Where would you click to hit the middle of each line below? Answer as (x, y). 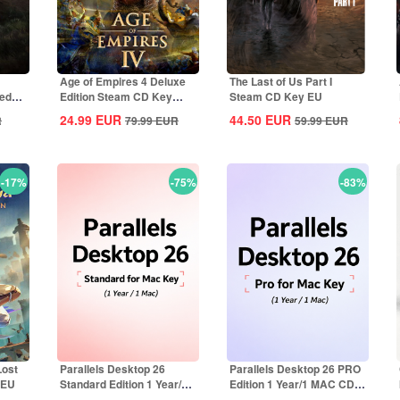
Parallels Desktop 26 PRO (295, 369)
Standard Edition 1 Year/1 (124, 384)
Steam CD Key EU (276, 96)
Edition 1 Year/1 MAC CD (292, 384)
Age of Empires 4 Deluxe (123, 81)
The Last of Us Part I (281, 81)
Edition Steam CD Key (116, 96)
